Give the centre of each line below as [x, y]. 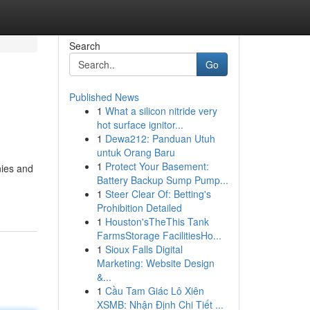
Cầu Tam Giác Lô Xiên [154, 291]
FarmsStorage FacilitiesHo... [159, 235]
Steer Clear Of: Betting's [158, 194]
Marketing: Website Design [155, 263]
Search [84, 46]
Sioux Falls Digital [144, 249]
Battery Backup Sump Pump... [162, 180]
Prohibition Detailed [139, 208]
